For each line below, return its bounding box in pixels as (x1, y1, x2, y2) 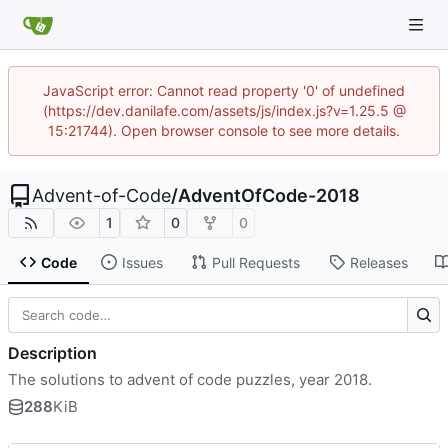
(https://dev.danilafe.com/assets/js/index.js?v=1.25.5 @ (42, 102, 406, 119)
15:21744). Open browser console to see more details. (48, 122, 400, 139)
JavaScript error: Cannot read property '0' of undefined (43, 82, 405, 99)
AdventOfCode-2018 (178, 185, 360, 206)
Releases (349, 253, 408, 271)
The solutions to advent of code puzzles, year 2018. (8, 369, 372, 389)
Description (8, 342, 97, 363)
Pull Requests (211, 253, 300, 271)
